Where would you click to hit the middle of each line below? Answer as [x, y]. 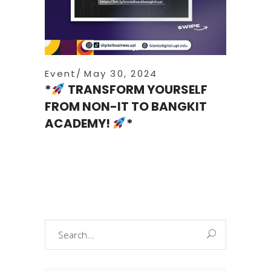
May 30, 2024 [121, 73]
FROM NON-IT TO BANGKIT [126, 106]
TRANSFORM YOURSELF [136, 89]
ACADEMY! [79, 123]
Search [59, 226]
